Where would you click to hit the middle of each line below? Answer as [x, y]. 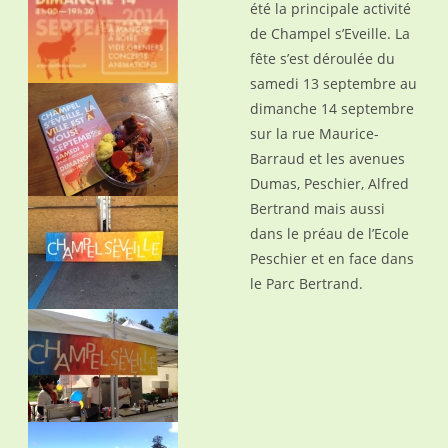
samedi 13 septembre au [333, 83]
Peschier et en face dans [331, 258]
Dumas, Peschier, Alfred [329, 183]
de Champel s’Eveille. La [329, 33]
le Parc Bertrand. [306, 283]
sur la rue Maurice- [314, 133]
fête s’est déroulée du [322, 58]
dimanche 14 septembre [331, 108]
